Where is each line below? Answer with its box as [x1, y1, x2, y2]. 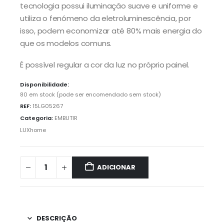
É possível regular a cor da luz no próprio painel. [20, 59, 189, 70]
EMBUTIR [54, 114, 77, 122]
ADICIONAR [97, 162, 135, 172]
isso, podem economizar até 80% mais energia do [20, 25, 202, 36]
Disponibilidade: [20, 80, 69, 88]
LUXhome [20, 125, 46, 134]
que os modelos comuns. [20, 37, 112, 48]
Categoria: [20, 114, 54, 122]
